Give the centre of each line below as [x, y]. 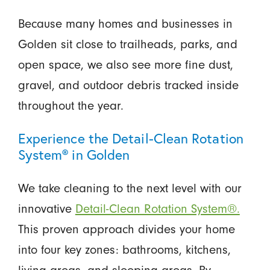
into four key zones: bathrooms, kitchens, [124, 250]
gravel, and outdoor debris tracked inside [128, 85]
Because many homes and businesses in [125, 23]
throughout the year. [71, 105]
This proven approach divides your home [126, 229]
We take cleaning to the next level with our [130, 188]
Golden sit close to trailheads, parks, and [127, 44]
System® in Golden [74, 155]
